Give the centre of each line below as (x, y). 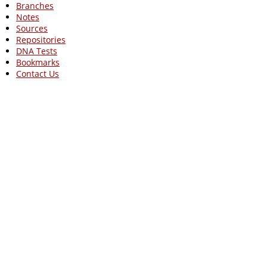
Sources (32, 28)
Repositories (41, 40)
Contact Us (38, 74)
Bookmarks (38, 62)
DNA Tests (37, 51)
